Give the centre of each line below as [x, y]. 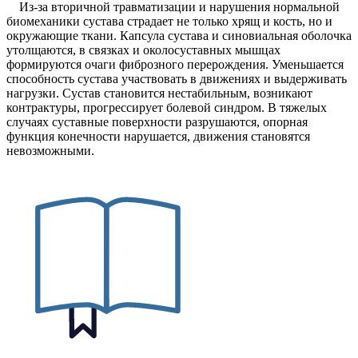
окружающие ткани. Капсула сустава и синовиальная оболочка [179, 36]
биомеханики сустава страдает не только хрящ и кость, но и [169, 22]
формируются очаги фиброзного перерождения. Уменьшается [175, 65]
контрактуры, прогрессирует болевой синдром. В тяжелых [167, 108]
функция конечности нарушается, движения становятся [158, 137]
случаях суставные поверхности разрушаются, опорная [157, 122]
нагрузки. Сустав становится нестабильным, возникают [159, 93]
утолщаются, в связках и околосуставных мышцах [143, 50]
